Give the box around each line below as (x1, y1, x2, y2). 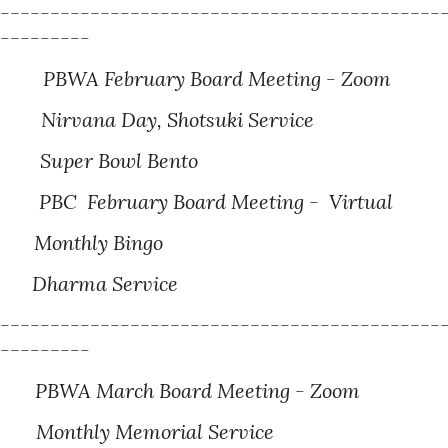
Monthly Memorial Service (21, 419, 275, 444)
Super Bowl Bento (40, 148, 199, 173)
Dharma (32, 271, 108, 296)
